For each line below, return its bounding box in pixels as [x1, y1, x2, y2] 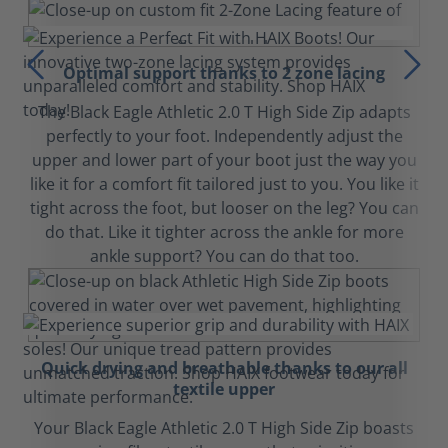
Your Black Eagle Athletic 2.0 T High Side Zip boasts [34, 417, 414, 439]
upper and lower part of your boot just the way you [31, 149, 417, 171]
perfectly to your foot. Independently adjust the [45, 125, 403, 147]
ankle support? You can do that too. [89, 245, 359, 267]
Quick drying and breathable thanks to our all [40, 357, 408, 379]
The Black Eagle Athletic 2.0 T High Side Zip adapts [37, 101, 411, 123]
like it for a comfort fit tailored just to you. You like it [29, 173, 419, 195]
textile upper [173, 378, 275, 400]
